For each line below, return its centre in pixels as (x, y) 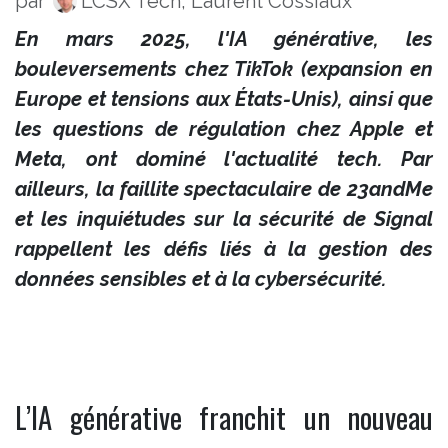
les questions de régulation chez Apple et (224, 128)
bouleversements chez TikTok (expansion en (224, 68)
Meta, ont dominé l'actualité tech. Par (224, 158)
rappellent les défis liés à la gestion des (224, 248)
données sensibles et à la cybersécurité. (200, 278)
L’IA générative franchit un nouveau (224, 416)
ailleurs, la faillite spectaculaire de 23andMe (224, 188)
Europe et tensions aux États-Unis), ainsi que (224, 98)
